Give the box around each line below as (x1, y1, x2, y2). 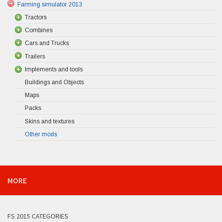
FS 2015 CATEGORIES (7, 211, 68, 221)
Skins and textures (25, 117, 74, 125)
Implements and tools (25, 65, 83, 73)
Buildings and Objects (25, 78, 84, 86)
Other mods (25, 130, 57, 138)
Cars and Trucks (25, 40, 69, 47)
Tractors (25, 13, 47, 21)
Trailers (25, 53, 45, 60)
